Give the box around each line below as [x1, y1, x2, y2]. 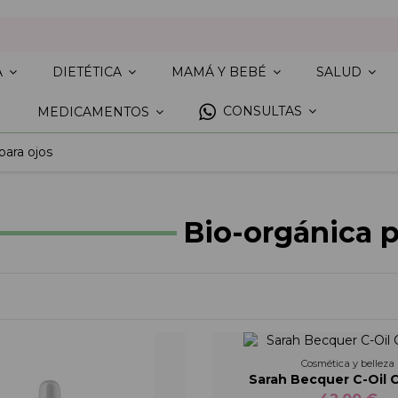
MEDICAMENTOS [37, 104, 153, 121]
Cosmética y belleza [301, 356, 395, 370]
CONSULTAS [219, 103, 306, 120]
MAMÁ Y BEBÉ [171, 64, 270, 81]
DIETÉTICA [52, 64, 125, 81]
